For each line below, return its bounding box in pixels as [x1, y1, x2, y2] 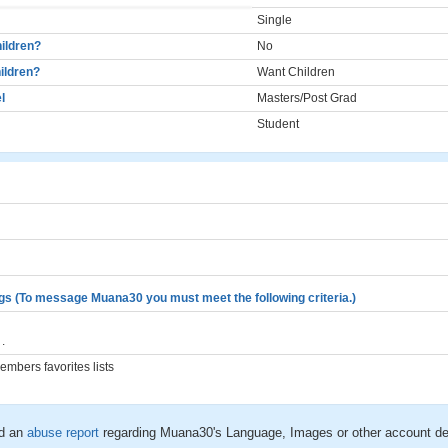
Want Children [257, 65, 335, 79]
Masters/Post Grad [257, 91, 357, 105]
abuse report [27, 425, 103, 440]
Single [257, 13, 292, 27]
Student [257, 117, 299, 131]
